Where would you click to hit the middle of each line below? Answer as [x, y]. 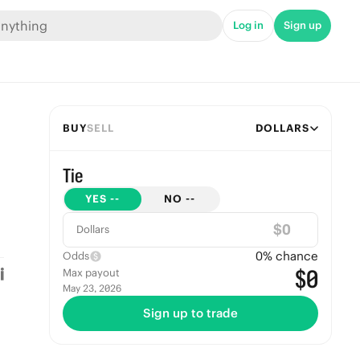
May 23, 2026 [92, 288]
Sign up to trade [190, 313]
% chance [290, 256]
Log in [248, 25]
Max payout [91, 273]
